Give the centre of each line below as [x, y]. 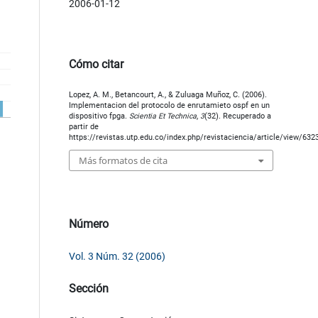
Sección [88, 289]
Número [88, 224]
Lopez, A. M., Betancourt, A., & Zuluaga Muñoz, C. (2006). [168, 94]
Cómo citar [96, 64]
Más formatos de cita [123, 161]
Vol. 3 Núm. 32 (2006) [117, 257]
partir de [83, 126]
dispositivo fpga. [99, 116]
